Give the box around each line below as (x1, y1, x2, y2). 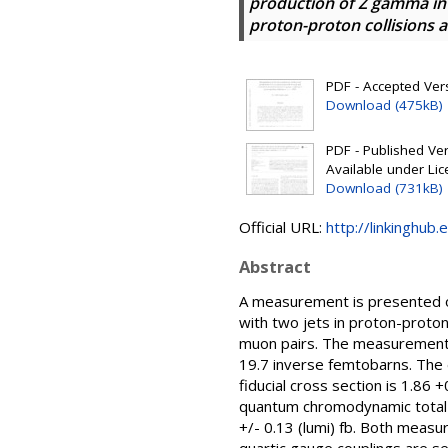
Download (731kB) (326, 179, 443, 197)
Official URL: (239, 217, 326, 237)
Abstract (239, 255, 311, 278)
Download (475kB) (326, 96, 443, 114)
